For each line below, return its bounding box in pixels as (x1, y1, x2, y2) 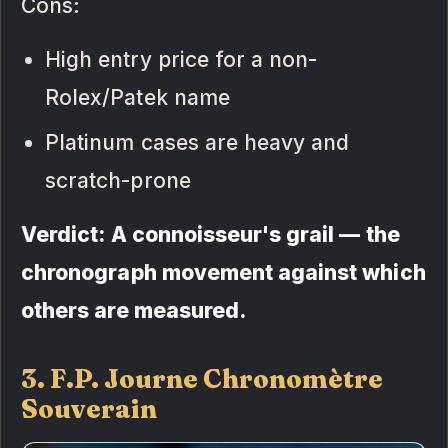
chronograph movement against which (21, 260, 426, 286)
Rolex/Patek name (45, 85, 230, 111)
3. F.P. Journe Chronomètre (21, 363, 384, 396)
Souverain (21, 393, 158, 426)
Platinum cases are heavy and (45, 130, 350, 156)
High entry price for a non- (45, 47, 318, 73)
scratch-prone (45, 168, 191, 194)
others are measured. (21, 298, 246, 324)
